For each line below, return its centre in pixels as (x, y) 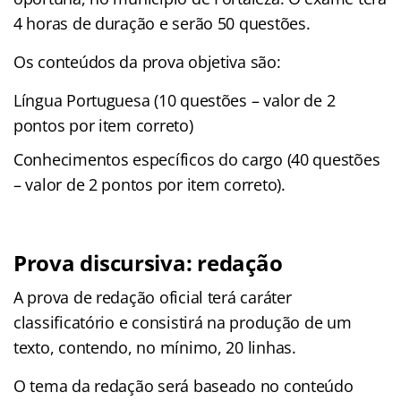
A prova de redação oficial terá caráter (153, 297)
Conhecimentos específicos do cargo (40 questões (197, 159)
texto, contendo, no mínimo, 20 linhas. (155, 347)
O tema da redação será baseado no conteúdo (183, 385)
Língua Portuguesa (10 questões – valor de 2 (175, 100)
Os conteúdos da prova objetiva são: (147, 61)
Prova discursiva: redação (148, 262)
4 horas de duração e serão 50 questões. (162, 23)
